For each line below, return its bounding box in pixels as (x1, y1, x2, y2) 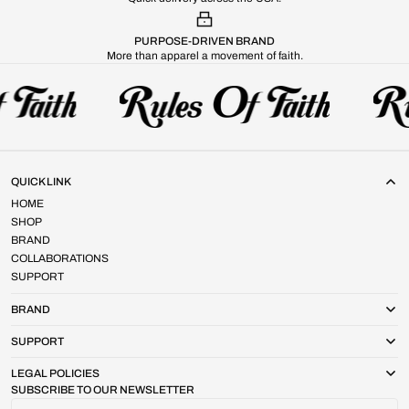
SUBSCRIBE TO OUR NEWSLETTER (11, 383, 194, 397)
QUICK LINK (11, 175, 71, 189)
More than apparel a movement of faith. (106, 49, 303, 63)
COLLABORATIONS (11, 252, 109, 266)
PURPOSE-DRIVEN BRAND (134, 35, 275, 48)
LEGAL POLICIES (11, 367, 100, 381)
